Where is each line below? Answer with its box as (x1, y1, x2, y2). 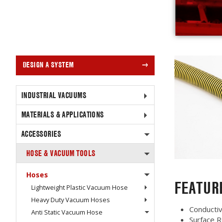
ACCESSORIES (21, 128, 61, 139)
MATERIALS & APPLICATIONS (21, 109, 104, 120)
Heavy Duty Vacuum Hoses (31, 195, 110, 204)
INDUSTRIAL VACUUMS (21, 90, 87, 101)
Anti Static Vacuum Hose (31, 208, 103, 217)
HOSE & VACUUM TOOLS (26, 148, 96, 159)
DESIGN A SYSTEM (23, 59, 74, 70)
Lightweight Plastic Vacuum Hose (31, 183, 128, 192)
